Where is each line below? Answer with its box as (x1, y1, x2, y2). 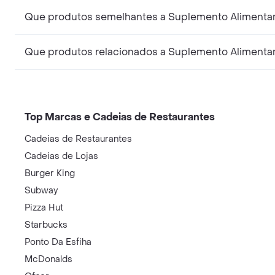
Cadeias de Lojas (25, 150, 98, 162)
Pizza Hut (25, 202, 63, 214)
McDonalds (25, 254, 72, 265)
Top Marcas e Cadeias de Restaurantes (25, 110, 215, 123)
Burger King (25, 168, 75, 179)
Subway (25, 185, 58, 196)
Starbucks (25, 219, 68, 231)
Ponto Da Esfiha (25, 236, 91, 248)
